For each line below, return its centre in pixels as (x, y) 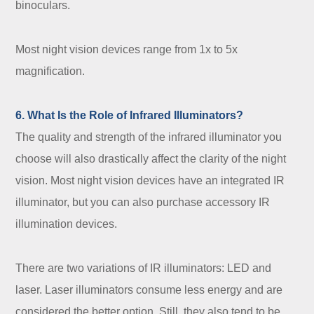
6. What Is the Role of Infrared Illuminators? (130, 116)
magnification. (52, 71)
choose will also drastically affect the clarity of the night (151, 159)
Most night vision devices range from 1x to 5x (127, 50)
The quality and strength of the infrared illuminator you (149, 137)
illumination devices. (68, 224)
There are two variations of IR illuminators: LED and (144, 268)
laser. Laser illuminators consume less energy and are (149, 290)
